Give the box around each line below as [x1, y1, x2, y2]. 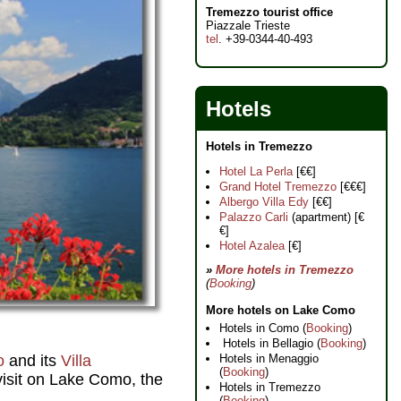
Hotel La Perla [219, 165, 293, 178]
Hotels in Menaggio [219, 352, 319, 365]
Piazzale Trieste [206, 19, 290, 32]
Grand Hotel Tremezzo [219, 180, 337, 193]
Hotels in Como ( [219, 321, 306, 335]
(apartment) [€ [288, 210, 364, 224]
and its [4, 351, 61, 370]
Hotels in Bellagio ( [219, 337, 320, 350]
